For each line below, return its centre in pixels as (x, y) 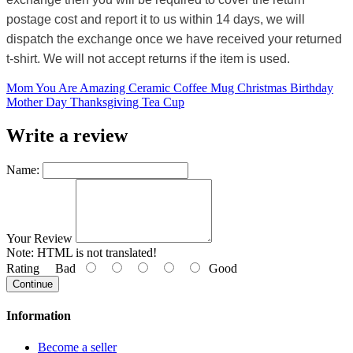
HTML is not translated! (95, 253)
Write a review (67, 136)
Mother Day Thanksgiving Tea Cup (95, 102)
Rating (23, 269)
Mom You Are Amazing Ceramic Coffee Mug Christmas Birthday (170, 88)
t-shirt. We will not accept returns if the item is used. (150, 59)
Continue (33, 284)
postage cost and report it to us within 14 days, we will (156, 20)
